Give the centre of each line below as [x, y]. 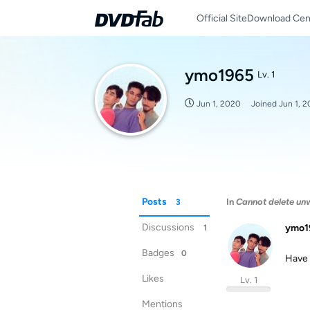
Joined [265, 104]
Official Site [222, 18]
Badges [158, 253]
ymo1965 [219, 75]
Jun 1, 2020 [219, 104]
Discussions [168, 227]
